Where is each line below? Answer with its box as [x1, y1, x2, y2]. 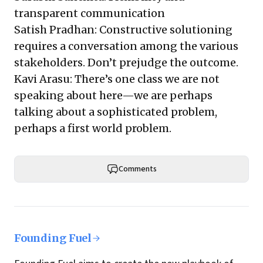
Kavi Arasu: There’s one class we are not [14, 72, 220, 86]
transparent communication [14, 6, 167, 20]
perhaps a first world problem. [14, 122, 176, 135]
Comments [118, 163, 157, 175]
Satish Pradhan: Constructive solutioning [14, 23, 232, 36]
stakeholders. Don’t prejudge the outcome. [14, 56, 241, 69]
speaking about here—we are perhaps [14, 89, 213, 102]
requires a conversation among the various [14, 39, 238, 53]
